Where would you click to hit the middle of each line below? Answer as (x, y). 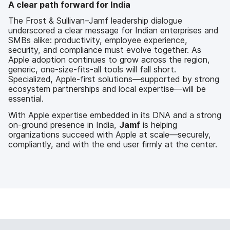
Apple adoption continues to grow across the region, (109, 60)
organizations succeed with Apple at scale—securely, (110, 134)
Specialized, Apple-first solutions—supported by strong (114, 79)
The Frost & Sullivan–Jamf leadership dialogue (95, 21)
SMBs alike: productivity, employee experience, (98, 40)
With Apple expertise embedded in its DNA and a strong (115, 115)
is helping (159, 124)
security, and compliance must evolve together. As (105, 50)
